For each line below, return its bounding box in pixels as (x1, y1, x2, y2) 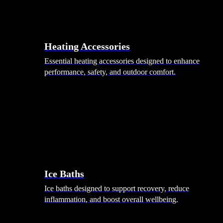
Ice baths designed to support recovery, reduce (44, 184, 189, 193)
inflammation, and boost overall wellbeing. (44, 195, 178, 204)
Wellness (24, 148, 52, 157)
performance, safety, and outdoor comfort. (44, 67, 176, 76)
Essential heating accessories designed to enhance (44, 56, 200, 65)
